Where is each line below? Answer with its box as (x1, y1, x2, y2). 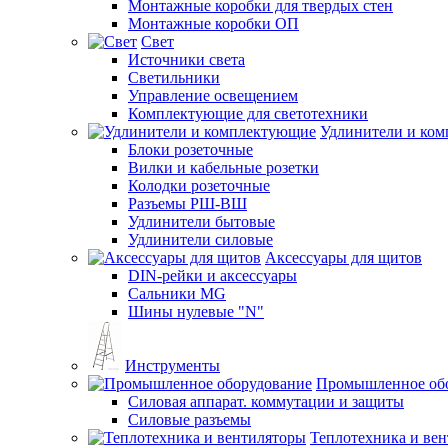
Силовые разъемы (128, 410, 251, 428)
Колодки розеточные (128, 176, 270, 194)
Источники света (128, 50, 245, 68)
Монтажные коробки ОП (128, 14, 299, 32)
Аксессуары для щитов (265, 248, 422, 266)
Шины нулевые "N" (128, 302, 264, 320)
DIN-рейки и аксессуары (128, 266, 297, 284)
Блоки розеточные (128, 140, 253, 158)
